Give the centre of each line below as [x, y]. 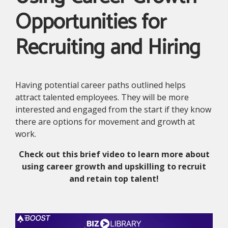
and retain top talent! [114, 179]
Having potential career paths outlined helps [101, 85]
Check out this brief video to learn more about [114, 154]
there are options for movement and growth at [105, 122]
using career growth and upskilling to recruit [114, 167]
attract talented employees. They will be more [102, 97]
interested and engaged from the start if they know [113, 110]
